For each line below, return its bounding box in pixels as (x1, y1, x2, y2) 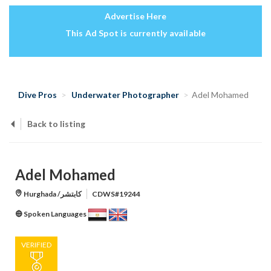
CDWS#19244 (92, 189, 140, 199)
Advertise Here (105, 11, 166, 22)
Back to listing (27, 119, 85, 129)
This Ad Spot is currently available (65, 28, 206, 39)
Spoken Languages (22, 209, 88, 219)
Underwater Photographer (71, 90, 179, 100)
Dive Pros (18, 90, 57, 100)
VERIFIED (21, 240, 51, 250)
